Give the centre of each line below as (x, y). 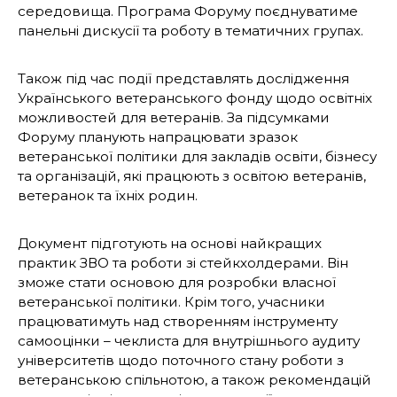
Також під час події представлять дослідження (183, 79)
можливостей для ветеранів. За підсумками (174, 118)
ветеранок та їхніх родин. (109, 196)
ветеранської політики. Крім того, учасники (171, 302)
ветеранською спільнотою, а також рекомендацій (195, 380)
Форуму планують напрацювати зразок (158, 137)
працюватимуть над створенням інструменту (178, 322)
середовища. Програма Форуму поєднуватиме (188, 12)
